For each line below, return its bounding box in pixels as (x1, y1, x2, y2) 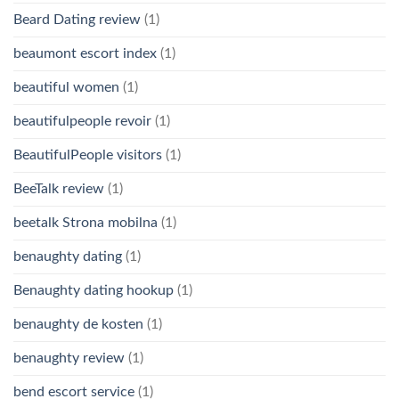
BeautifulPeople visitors (13, 147, 162, 162)
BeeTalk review (13, 181, 104, 196)
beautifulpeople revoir (13, 113, 151, 128)
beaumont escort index (13, 45, 157, 61)
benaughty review (13, 350, 125, 365)
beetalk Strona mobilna (13, 215, 158, 230)
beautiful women (13, 79, 119, 94)
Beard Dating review (13, 12, 141, 27)
